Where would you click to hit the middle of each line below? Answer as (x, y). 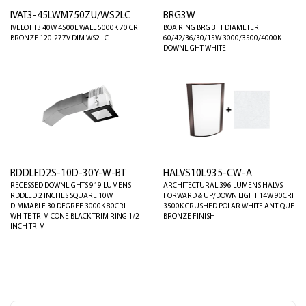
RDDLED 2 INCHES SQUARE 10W (61, 196)
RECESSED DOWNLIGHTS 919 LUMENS (71, 186)
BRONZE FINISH (189, 217)
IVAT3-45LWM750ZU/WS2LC (70, 16)
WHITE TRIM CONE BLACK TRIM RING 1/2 (75, 217)
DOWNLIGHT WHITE (195, 49)
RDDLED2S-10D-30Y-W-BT (68, 173)
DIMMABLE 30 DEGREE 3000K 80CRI (68, 206)
